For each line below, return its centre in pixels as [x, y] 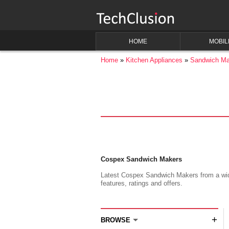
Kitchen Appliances [154, 60]
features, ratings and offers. [142, 183]
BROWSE [116, 220]
